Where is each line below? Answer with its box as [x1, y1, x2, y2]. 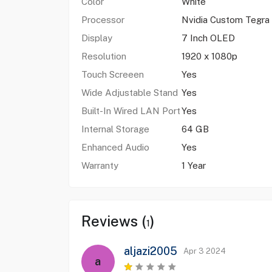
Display [81, 33, 112, 43]
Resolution [81, 51, 126, 61]
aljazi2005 [123, 245, 177, 257]
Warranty [81, 160, 118, 171]
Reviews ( [81, 212, 146, 229]
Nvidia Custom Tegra [181, 15, 270, 25]
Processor [81, 15, 124, 25]
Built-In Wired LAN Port [81, 106, 180, 116]
